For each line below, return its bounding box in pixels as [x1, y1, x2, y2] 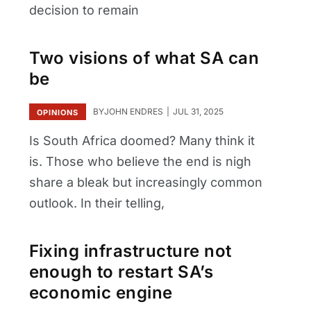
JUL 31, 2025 [170, 106, 224, 117]
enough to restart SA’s [28, 262, 214, 283]
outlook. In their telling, [28, 195, 165, 210]
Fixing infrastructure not [28, 241, 232, 262]
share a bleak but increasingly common [28, 174, 262, 190]
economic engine [28, 283, 173, 303]
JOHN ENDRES [103, 106, 163, 117]
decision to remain [28, 2, 139, 17]
